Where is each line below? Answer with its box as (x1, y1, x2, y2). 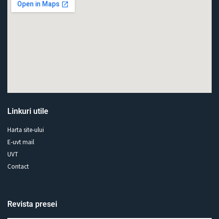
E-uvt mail (7, 138, 34, 147)
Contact (7, 162, 29, 171)
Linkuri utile (7, 107, 48, 116)
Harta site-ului (7, 126, 44, 134)
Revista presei (7, 199, 57, 209)
